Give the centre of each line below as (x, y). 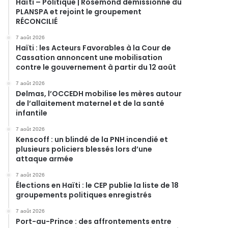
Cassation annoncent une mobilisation (89, 58)
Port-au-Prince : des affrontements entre (94, 221)
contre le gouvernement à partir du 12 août (96, 67)
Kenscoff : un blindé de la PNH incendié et (92, 139)
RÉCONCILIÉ (37, 21)
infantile (32, 113)
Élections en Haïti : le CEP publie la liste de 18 (97, 185)
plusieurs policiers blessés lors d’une (84, 149)
